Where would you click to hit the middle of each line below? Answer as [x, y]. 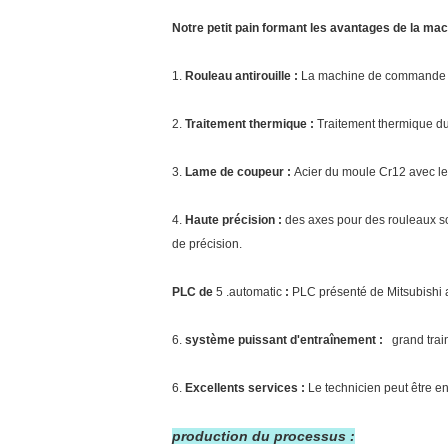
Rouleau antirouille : [241, 75]
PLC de [192, 291]
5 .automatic [249, 291]
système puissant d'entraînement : [284, 339]
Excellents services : [246, 387]
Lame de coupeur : [238, 171]
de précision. [207, 243]
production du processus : [263, 435]
